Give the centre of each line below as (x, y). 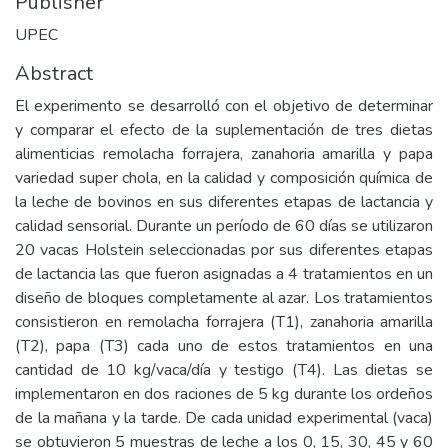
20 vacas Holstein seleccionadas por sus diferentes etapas (224, 250)
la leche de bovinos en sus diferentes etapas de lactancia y (224, 202)
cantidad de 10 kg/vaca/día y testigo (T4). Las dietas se (224, 370)
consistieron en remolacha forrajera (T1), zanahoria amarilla (224, 322)
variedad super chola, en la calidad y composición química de (224, 178)
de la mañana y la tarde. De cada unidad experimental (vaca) (224, 418)
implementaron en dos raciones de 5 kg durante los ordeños (224, 394)
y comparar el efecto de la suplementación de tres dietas (224, 130)
